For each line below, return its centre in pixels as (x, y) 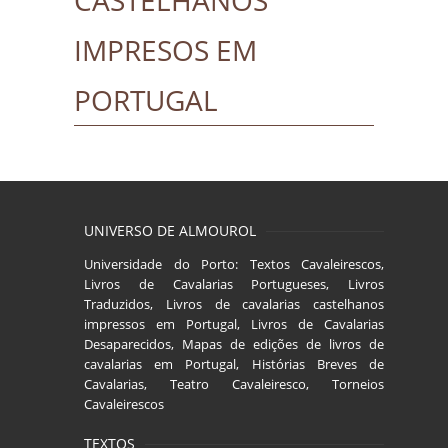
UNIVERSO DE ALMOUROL (170, 230)
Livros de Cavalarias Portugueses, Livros (234, 284)
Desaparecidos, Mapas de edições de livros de (234, 344)
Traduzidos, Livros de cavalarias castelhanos (234, 304)
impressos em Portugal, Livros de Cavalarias (234, 324)
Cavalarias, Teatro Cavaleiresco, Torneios (234, 384)
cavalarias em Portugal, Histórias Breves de (234, 364)
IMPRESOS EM (165, 50)
